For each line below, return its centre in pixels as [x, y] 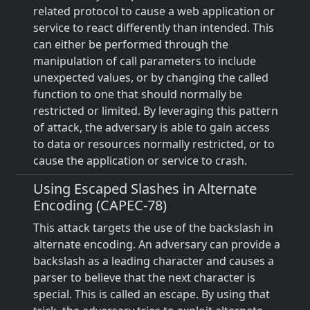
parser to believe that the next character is [144, 277]
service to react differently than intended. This [154, 28]
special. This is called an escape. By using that [152, 294]
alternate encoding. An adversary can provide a [157, 244]
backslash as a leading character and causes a [154, 261]
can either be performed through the [131, 44]
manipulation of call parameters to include [145, 61]
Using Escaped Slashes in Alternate [145, 189]
